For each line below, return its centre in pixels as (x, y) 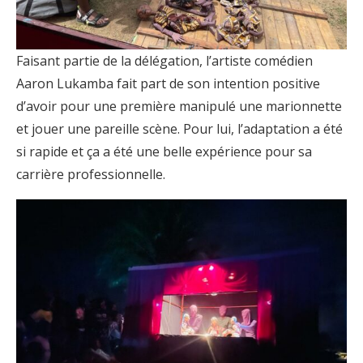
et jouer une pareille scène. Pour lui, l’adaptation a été (179, 128)
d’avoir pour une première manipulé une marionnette (179, 106)
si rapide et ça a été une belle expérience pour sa (164, 151)
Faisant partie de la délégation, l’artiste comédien (164, 60)
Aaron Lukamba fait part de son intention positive (168, 83)
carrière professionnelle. (91, 174)
